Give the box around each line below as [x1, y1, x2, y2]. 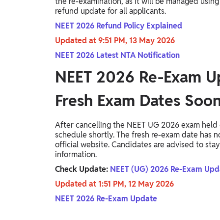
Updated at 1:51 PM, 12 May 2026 [55, 179, 176, 190]
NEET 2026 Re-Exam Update [55, 193, 157, 204]
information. [55, 149, 97, 160]
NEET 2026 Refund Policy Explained [55, 21, 182, 31]
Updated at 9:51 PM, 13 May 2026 [55, 35, 177, 46]
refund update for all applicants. [55, 6, 168, 17]
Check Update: [55, 164, 110, 175]
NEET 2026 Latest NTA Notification [55, 50, 180, 61]
